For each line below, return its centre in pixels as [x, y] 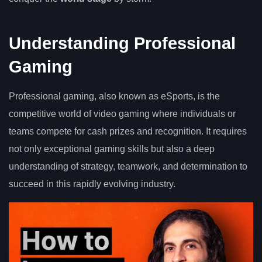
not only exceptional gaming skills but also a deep [112, 149]
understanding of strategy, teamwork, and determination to [128, 166]
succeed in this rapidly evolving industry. [92, 184]
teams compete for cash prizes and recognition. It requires [128, 131]
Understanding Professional [122, 43]
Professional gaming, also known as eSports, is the [114, 96]
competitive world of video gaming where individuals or [122, 113]
